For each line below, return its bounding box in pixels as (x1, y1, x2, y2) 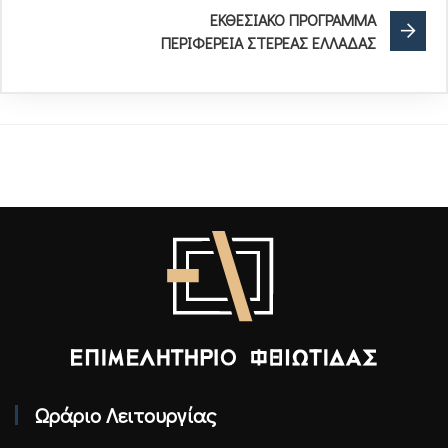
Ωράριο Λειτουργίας (35, 400, 216, 429)
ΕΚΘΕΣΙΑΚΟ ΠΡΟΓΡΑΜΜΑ (210, 8, 376, 30)
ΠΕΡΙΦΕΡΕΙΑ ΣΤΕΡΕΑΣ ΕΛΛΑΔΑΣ (161, 31, 376, 53)
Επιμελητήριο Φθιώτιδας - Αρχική (14, 368, 233, 389)
